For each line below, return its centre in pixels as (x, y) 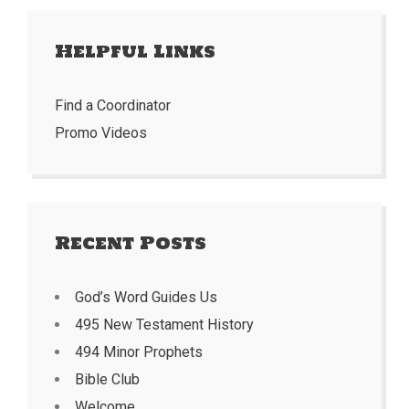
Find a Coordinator (113, 105)
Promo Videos (101, 133)
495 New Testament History (164, 325)
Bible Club (107, 379)
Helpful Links (135, 51)
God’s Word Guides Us (146, 297)
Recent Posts (131, 243)
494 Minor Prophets (139, 352)
